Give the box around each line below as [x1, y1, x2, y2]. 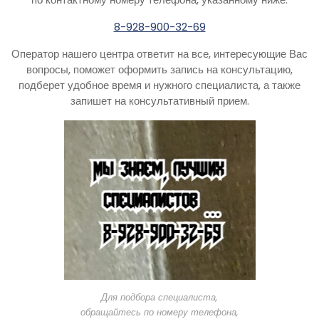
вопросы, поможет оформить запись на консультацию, [26, 61, 293, 77]
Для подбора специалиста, [101, 290, 218, 304]
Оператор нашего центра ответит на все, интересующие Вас [11, 46, 308, 61]
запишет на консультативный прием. [70, 93, 249, 108]
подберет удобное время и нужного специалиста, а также [19, 77, 300, 93]
